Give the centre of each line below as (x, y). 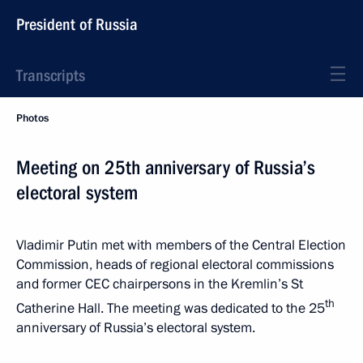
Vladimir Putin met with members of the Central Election (181, 245)
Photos (32, 118)
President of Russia (77, 24)
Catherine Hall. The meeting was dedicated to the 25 (171, 308)
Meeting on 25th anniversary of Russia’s (166, 168)
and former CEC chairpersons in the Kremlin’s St (160, 284)
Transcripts (51, 75)
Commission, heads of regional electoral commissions (175, 265)
